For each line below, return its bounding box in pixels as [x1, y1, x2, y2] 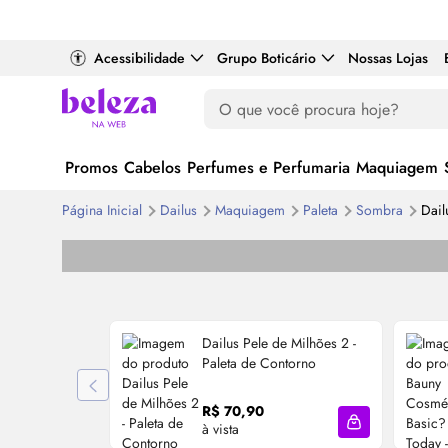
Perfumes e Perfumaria [187, 156, 350, 180]
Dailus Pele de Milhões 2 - [202, 332, 356, 353]
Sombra [356, 200, 407, 221]
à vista [202, 418, 239, 439]
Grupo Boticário [217, 48, 316, 68]
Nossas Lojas [348, 48, 428, 68]
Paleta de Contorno [202, 352, 316, 373]
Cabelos [124, 156, 181, 180]
